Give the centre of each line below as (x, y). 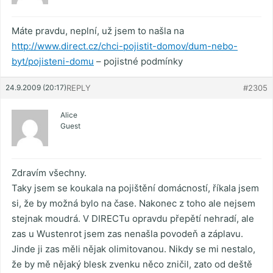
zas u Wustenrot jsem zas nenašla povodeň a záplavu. (127, 234)
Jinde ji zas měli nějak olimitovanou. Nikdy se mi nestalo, (133, 249)
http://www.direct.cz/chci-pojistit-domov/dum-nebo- (125, 46)
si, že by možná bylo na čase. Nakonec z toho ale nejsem (133, 204)
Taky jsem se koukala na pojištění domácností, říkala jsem (135, 188)
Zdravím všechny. (49, 173)
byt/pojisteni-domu (53, 62)
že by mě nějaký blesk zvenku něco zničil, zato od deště (132, 264)
